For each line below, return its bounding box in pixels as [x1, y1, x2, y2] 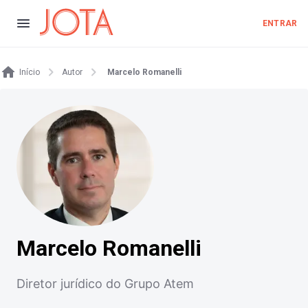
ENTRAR [263, 19, 297, 28]
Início [19, 67, 40, 77]
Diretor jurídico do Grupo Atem [16, 276, 194, 291]
